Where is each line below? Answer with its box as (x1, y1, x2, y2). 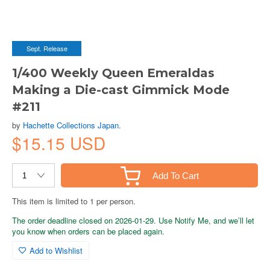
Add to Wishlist (30, 245, 83, 256)
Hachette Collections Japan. (23, 119, 121, 131)
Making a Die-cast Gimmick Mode (12, 83, 230, 97)
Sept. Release (26, 43, 67, 53)
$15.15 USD (12, 131, 105, 155)
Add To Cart (152, 170, 199, 181)
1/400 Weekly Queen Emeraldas (12, 66, 215, 80)
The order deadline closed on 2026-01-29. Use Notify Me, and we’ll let (12, 215, 254, 226)
